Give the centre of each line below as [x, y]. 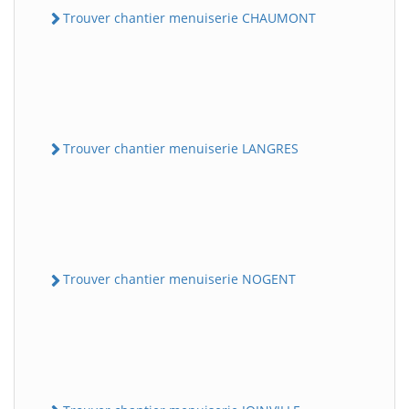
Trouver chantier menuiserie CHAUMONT [189, 17]
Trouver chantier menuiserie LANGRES [181, 149]
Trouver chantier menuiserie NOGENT [179, 279]
